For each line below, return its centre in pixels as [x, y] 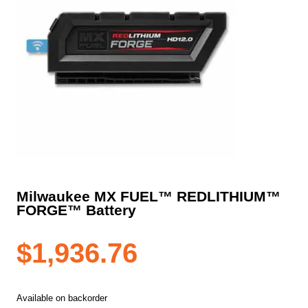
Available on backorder [62, 298]
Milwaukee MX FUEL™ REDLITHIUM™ [148, 197]
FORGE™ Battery [76, 210]
